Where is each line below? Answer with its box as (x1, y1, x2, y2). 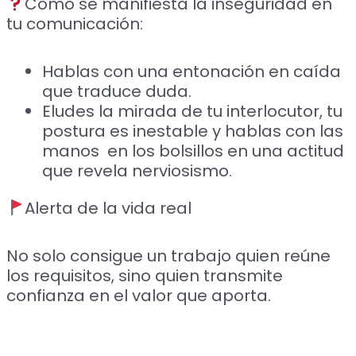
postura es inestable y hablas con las (42, 119, 344, 142)
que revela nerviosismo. (42, 159, 233, 182)
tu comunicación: (6, 12, 144, 35)
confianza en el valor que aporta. (6, 284, 276, 308)
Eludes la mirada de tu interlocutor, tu (42, 99, 343, 122)
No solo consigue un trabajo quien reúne (6, 245, 331, 268)
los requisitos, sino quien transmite (6, 265, 284, 288)
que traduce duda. (42, 79, 192, 103)
